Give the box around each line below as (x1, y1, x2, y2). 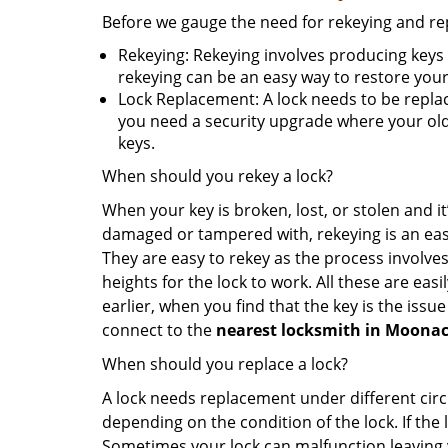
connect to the (102, 319, 216, 341)
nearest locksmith (216, 319, 361, 341)
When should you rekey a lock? (102, 165, 333, 187)
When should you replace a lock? (102, 353, 348, 375)
